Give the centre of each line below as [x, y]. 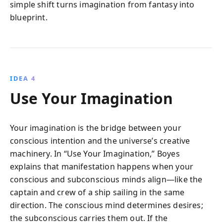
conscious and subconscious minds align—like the [106, 179]
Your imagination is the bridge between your [96, 128]
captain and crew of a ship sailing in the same [97, 192]
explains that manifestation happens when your [102, 166]
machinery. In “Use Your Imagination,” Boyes [95, 153]
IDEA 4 [23, 78]
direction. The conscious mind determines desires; [107, 205]
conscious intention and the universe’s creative [100, 140]
